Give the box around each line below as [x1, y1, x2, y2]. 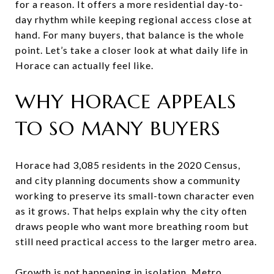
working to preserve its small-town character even [15, 189, 254, 201]
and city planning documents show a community [15, 174, 240, 186]
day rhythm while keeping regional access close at [15, 13, 252, 25]
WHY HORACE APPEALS [15, 89, 237, 114]
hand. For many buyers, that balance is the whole [15, 29, 244, 40]
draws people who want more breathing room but [15, 220, 249, 232]
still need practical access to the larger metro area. [15, 235, 257, 247]
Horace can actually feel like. [15, 59, 154, 71]
